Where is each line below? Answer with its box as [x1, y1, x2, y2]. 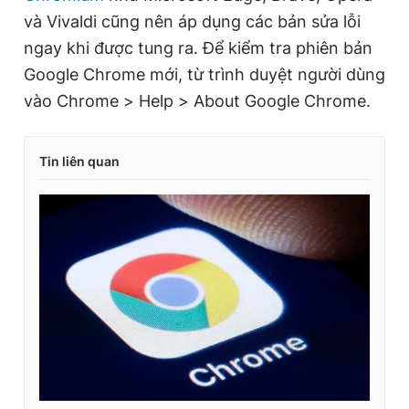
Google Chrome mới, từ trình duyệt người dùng [24, 65, 385, 84]
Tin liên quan [39, 153, 120, 169]
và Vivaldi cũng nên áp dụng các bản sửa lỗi [24, 12, 361, 31]
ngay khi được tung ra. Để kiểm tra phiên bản [24, 38, 372, 58]
